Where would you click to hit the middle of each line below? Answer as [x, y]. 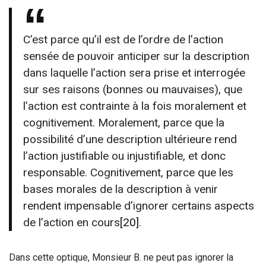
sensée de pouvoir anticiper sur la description [137, 56]
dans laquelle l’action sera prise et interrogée [134, 73]
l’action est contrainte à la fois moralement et [135, 106]
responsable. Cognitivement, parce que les [129, 173]
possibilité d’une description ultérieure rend [130, 140]
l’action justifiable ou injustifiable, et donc [125, 156]
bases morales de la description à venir [121, 189]
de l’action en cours [72, 223]
